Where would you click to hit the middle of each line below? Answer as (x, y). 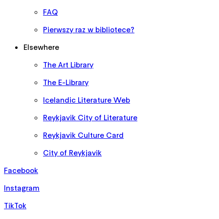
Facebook (21, 170)
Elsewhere (41, 47)
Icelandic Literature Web (87, 99)
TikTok (15, 205)
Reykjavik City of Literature (90, 117)
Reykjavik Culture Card (83, 135)
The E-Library (66, 82)
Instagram (22, 187)
